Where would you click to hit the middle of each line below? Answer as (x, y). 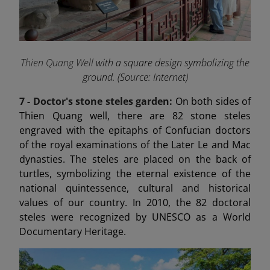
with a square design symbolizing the (173, 62)
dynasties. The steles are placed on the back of (135, 159)
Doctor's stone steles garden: (104, 101)
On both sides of (213, 101)
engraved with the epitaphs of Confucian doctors (135, 130)
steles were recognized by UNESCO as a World (135, 217)
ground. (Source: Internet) (135, 77)
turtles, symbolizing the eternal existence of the (135, 173)
